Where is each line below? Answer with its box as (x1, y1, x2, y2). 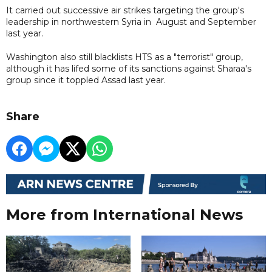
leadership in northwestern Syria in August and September (6, 16, 256, 27)
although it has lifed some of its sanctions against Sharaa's (6, 63, 251, 74)
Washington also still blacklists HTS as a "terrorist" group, (6, 51, 243, 63)
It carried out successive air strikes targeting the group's (6, 4, 244, 16)
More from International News (6, 206, 243, 224)
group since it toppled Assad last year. (6, 74, 166, 86)
